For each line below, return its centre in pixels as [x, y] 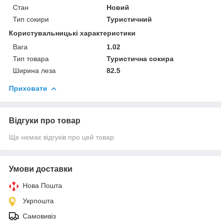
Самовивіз [39, 216]
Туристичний [129, 19]
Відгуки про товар [45, 120]
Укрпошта [38, 201]
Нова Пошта [42, 185]
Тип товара [31, 58]
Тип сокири [31, 19]
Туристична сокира [140, 58]
